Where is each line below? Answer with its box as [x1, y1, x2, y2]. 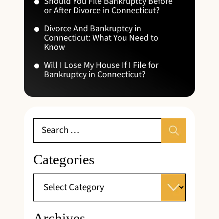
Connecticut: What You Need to [44, 31, 158, 44]
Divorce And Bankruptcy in [44, 22, 141, 35]
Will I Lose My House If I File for [44, 59, 158, 71]
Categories [33, 151, 94, 167]
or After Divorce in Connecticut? [44, 4, 160, 17]
